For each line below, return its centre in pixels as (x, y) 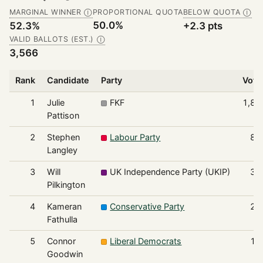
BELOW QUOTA (212, 12)
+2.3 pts (203, 26)
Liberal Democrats (146, 241)
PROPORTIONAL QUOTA (138, 12)
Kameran (64, 207)
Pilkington (66, 185)
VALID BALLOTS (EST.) (52, 39)
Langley (62, 150)
